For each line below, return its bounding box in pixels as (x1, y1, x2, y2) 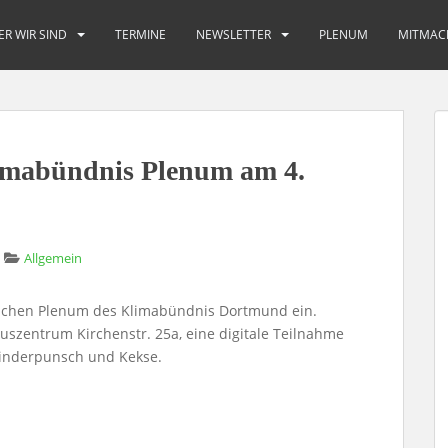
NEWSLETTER (196, 26, 271, 43)
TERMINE (115, 26, 166, 43)
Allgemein (24, 249, 82, 267)
